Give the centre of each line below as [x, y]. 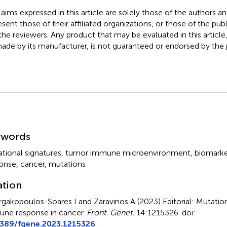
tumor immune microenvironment [128, 153]
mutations [67, 164]
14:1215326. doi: [165, 212]
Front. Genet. [110, 212]
